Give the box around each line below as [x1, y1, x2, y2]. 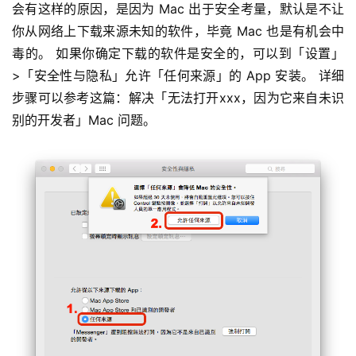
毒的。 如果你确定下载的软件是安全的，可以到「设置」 [12, 44, 344, 61]
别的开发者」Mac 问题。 [12, 111, 156, 128]
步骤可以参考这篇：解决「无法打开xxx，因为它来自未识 [12, 89, 344, 106]
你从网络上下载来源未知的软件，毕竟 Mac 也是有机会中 [12, 22, 344, 39]
